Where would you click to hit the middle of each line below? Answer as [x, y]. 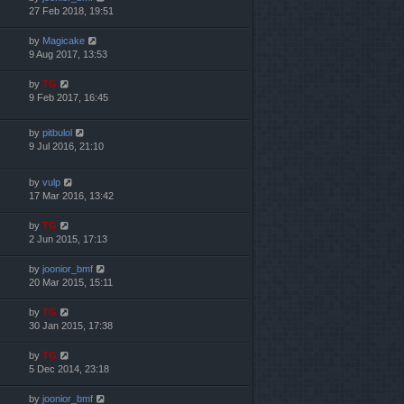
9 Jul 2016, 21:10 [66, 147]
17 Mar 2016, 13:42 [71, 195]
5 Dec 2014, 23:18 [69, 368]
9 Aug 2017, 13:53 [68, 55]
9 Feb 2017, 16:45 [69, 98]
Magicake [64, 41]
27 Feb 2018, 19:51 [71, 11]
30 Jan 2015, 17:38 [71, 325]
